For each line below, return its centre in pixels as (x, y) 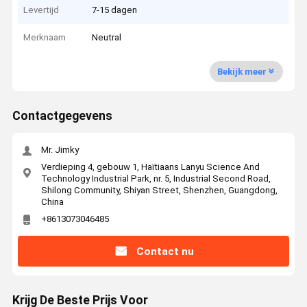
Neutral (107, 38)
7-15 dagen (115, 10)
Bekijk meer (242, 71)
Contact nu (165, 251)
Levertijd (41, 10)
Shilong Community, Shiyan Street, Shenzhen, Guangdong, (159, 190)
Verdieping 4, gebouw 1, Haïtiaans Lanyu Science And (150, 167)
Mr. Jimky (60, 150)
